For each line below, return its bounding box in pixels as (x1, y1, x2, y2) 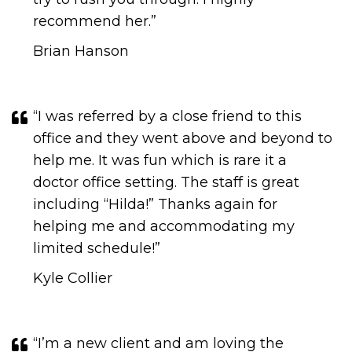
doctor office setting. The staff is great (33, 174, 299, 191)
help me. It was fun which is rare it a (33, 152, 287, 169)
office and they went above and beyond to (33, 130, 332, 147)
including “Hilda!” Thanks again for (33, 196, 277, 213)
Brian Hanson (33, 42, 129, 60)
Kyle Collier (33, 269, 112, 287)
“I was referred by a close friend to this (33, 108, 302, 125)
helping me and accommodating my (33, 218, 295, 235)
